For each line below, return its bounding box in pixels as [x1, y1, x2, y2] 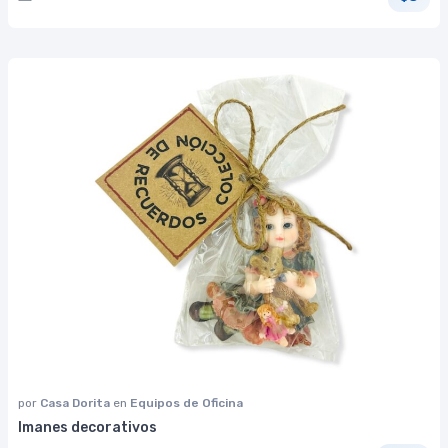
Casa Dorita [40, 396, 113, 411]
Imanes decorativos [18, 419, 157, 437]
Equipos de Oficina [130, 396, 243, 411]
